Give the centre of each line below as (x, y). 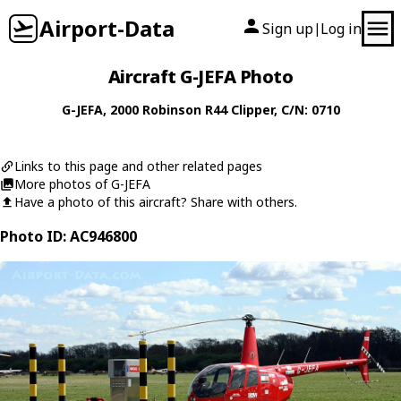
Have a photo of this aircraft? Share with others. (156, 202)
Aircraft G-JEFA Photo (200, 77)
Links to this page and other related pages (138, 166)
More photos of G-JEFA (82, 184)
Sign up (288, 29)
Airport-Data (107, 28)
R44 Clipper (239, 110)
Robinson (171, 110)
